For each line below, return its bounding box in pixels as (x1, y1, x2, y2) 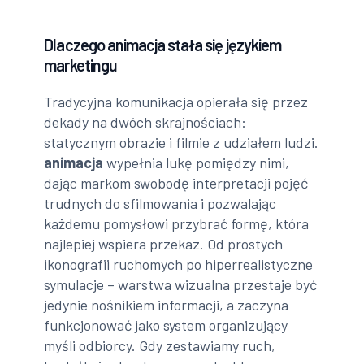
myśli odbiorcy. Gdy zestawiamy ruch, (44, 336, 276, 354)
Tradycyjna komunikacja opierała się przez (44, 92, 309, 110)
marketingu (44, 54, 117, 75)
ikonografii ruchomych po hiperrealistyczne (44, 254, 314, 273)
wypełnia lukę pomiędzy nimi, (103, 153, 290, 171)
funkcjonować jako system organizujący (44, 315, 288, 334)
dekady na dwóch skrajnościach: (44, 112, 247, 131)
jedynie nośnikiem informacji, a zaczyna (44, 295, 289, 314)
